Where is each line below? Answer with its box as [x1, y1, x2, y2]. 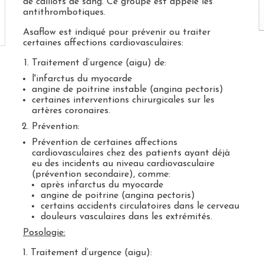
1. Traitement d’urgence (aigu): [22, 248, 152, 258]
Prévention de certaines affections [31, 138, 177, 147]
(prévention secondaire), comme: [31, 170, 170, 179]
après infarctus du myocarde [40, 180, 163, 190]
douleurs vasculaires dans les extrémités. [40, 212, 212, 222]
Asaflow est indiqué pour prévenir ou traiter [22, 28, 210, 37]
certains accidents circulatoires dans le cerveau [40, 202, 239, 211]
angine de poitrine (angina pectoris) [40, 191, 195, 200]
